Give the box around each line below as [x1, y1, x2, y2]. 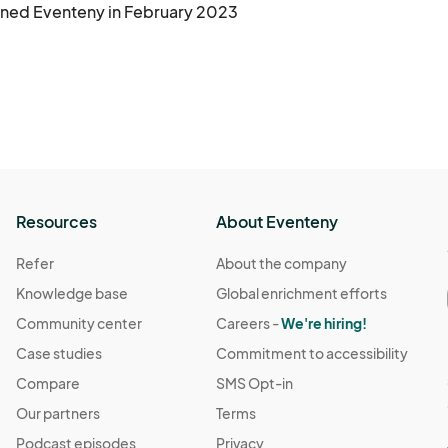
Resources [16, 211, 98, 233]
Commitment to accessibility [216, 344, 409, 363]
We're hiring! [281, 314, 368, 333]
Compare [16, 374, 81, 393]
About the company [216, 254, 348, 273]
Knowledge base [16, 284, 129, 303]
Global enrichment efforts [216, 284, 388, 303]
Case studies [16, 344, 103, 363]
